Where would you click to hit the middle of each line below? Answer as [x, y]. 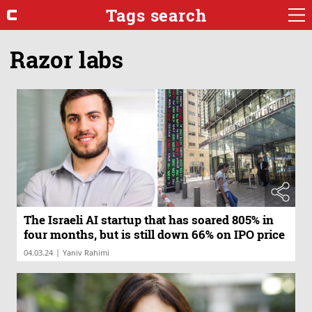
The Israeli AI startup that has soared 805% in [149, 220]
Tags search [156, 15]
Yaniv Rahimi [86, 253]
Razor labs [67, 59]
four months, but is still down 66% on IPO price [154, 235]
